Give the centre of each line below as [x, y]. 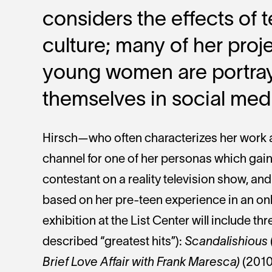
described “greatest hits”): [114, 242]
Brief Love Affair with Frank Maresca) [141, 263]
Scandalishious [226, 242]
